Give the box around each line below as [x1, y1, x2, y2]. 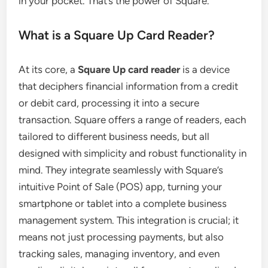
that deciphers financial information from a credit [19, 80, 239, 93]
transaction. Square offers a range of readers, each [19, 114, 246, 126]
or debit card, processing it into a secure [19, 97, 200, 109]
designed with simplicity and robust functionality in [19, 147, 247, 160]
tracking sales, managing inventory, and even [19, 248, 220, 260]
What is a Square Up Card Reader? [19, 28, 215, 43]
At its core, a [19, 63, 78, 76]
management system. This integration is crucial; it [19, 214, 239, 227]
